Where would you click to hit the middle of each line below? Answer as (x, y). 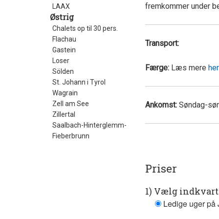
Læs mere (189, 68)
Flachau (64, 39)
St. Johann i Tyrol (79, 82)
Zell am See (71, 104)
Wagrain (65, 93)
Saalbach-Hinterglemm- (89, 125)
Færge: (157, 68)
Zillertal (64, 115)
